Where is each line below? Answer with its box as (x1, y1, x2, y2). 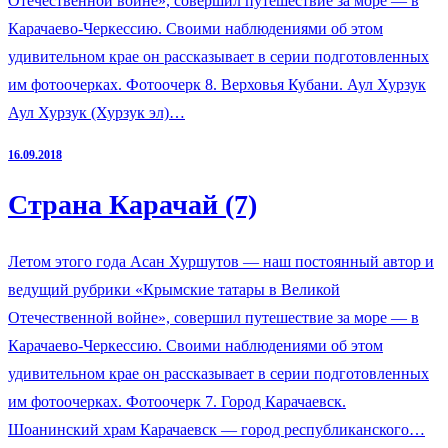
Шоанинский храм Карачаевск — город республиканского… (8, 421, 425, 439)
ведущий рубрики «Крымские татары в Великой (8, 281, 340, 299)
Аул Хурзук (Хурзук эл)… (8, 103, 185, 121)
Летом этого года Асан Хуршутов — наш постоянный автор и (8, 253, 434, 271)
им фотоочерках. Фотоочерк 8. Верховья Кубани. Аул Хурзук (8, 75, 426, 93)
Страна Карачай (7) (8, 189, 257, 221)
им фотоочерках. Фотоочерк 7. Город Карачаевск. (8, 393, 346, 411)
